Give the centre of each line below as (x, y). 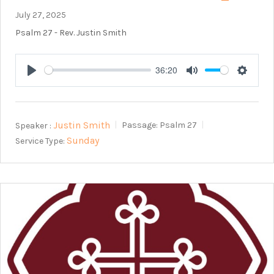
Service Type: (40, 141)
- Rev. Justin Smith (90, 32)
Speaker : (33, 125)
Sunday (83, 141)
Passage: (140, 125)
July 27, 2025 (41, 15)
